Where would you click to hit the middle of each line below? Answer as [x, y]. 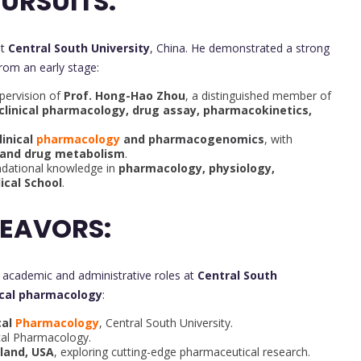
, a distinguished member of [258, 96]
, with [278, 139]
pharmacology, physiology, [197, 168]
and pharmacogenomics [192, 139]
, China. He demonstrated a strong [240, 48]
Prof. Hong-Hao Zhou [124, 96]
